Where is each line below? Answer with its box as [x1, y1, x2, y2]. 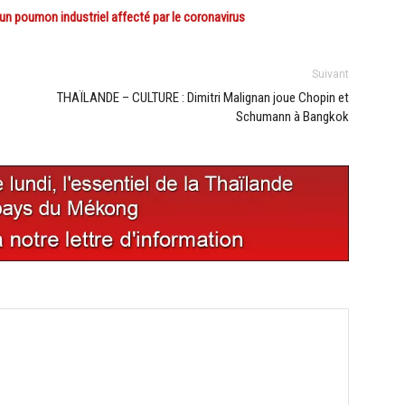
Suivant [312, 68, 349, 81]
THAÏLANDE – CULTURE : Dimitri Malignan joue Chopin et [57, 89, 349, 107]
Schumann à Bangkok [236, 108, 349, 126]
